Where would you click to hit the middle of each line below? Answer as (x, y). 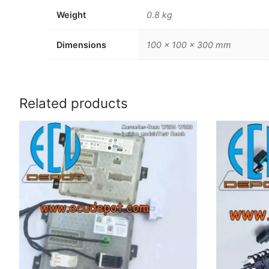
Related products (74, 103)
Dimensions (82, 45)
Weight (71, 15)
